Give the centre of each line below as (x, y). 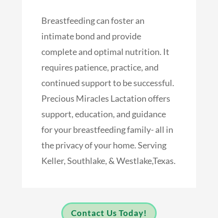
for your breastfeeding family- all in (107, 129)
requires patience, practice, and (100, 67)
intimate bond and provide (91, 36)
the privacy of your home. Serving (104, 145)
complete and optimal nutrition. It (105, 51)
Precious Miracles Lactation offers (106, 98)
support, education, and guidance (103, 114)
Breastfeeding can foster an (93, 20)
